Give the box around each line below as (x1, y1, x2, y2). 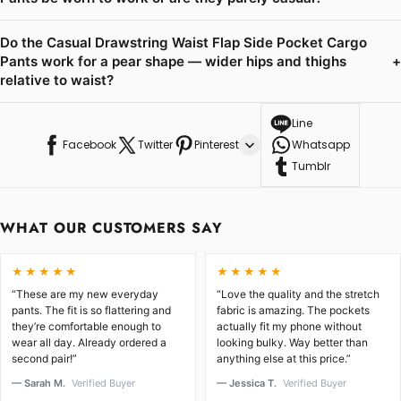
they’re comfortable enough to (12, 320, 161, 334)
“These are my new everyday (12, 287, 158, 302)
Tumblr (292, 158, 330, 175)
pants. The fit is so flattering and (12, 303, 171, 318)
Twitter (138, 137, 173, 153)
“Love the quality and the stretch (217, 287, 380, 302)
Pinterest (194, 137, 239, 153)
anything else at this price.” (217, 352, 351, 366)
